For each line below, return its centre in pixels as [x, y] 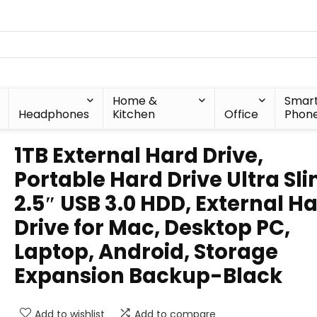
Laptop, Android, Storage [146, 252]
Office [242, 114]
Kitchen [134, 114]
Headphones [54, 114]
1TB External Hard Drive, [139, 156]
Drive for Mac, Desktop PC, [152, 228]
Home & [135, 101]
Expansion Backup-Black [148, 276]
